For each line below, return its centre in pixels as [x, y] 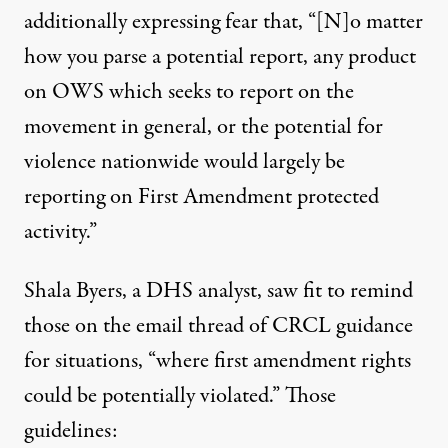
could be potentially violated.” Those [180, 395]
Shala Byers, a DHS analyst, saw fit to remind [218, 290]
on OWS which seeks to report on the [189, 91]
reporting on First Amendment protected [201, 196]
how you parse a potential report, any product [220, 56]
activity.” [60, 231]
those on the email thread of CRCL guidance [218, 325]
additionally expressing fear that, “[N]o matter [223, 21]
